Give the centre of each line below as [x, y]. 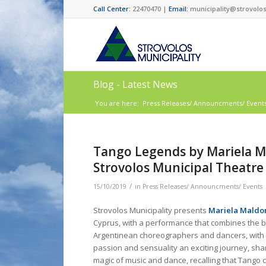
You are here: [117, 103]
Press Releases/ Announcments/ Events [202, 186]
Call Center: [113, 9]
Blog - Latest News [135, 84]
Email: [178, 9]
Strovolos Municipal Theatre [178, 167]
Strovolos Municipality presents [151, 210]
